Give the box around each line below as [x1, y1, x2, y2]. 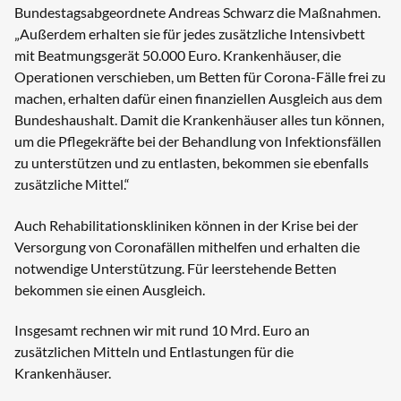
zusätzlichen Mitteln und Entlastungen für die [14, 343, 294, 361]
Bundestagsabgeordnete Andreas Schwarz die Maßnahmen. [14, 4, 380, 21]
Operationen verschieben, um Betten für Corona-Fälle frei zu [14, 68, 386, 86]
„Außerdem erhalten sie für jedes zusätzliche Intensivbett [14, 25, 365, 43]
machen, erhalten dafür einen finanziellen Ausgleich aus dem [14, 90, 382, 107]
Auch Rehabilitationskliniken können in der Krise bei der [14, 216, 358, 234]
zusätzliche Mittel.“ [14, 175, 130, 193]
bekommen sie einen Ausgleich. [14, 280, 205, 298]
